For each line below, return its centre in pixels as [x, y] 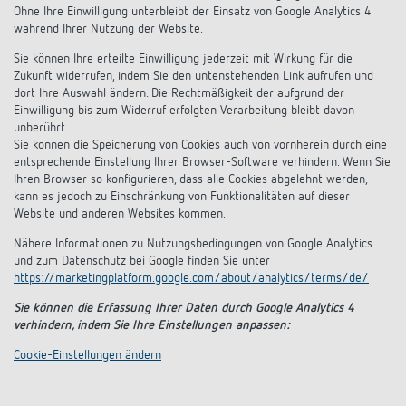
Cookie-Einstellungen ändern [87, 355]
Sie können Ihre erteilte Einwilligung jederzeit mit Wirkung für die [183, 58]
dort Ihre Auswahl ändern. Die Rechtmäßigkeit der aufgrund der [179, 93]
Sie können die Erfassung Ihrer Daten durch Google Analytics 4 [184, 308]
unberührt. [41, 127]
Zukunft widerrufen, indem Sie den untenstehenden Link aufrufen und [193, 76]
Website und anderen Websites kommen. [120, 213]
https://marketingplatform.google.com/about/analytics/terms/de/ [191, 278]
